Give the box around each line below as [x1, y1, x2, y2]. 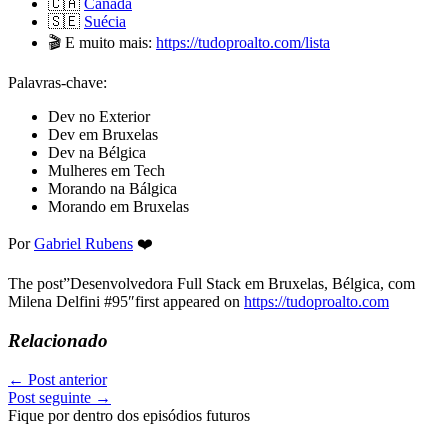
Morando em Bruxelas [48, 198, 189, 216]
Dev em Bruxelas [48, 126, 158, 144]
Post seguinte [8, 388, 95, 406]
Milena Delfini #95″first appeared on [8, 293, 244, 311]
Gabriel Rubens [34, 235, 133, 253]
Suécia [84, 13, 126, 31]
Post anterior [24, 370, 107, 388]
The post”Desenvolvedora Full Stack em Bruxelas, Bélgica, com [8, 275, 415, 293]
